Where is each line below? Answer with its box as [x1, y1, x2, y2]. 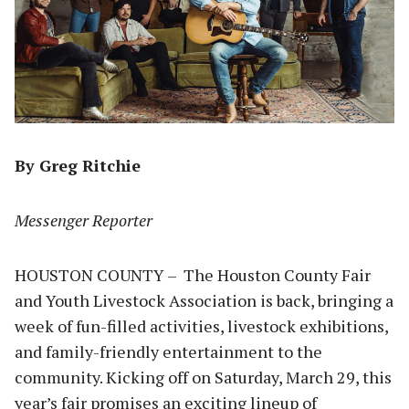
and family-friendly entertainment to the [15, 341, 322, 363]
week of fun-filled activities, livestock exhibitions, [15, 315, 388, 338]
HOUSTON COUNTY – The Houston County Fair [15, 264, 371, 287]
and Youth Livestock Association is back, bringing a [15, 289, 393, 312]
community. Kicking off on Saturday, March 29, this [15, 366, 392, 389]
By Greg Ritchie [15, 154, 141, 177]
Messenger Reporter [15, 209, 152, 232]
